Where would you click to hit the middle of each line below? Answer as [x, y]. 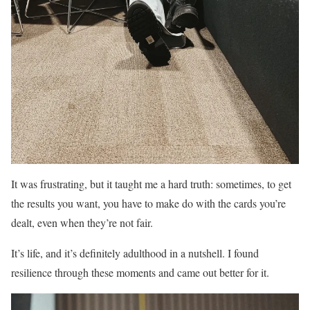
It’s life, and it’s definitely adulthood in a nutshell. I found [135, 253]
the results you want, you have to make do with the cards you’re [148, 203]
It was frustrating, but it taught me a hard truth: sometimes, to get [151, 184]
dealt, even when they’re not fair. [82, 223]
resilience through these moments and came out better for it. [140, 273]
